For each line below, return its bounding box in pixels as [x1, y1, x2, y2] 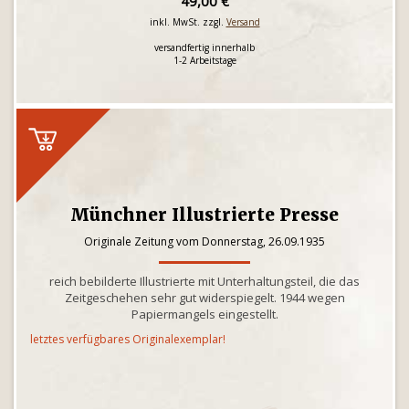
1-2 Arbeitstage [173, 54, 236, 67]
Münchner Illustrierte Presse [70, 204, 339, 225]
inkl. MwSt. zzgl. [149, 16, 226, 28]
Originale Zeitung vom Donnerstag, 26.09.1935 [84, 234, 325, 249]
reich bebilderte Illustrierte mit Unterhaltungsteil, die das [49, 273, 360, 289]
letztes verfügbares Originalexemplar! [30, 331, 225, 347]
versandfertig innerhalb [154, 41, 255, 54]
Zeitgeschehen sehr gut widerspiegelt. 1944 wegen [64, 289, 345, 306]
